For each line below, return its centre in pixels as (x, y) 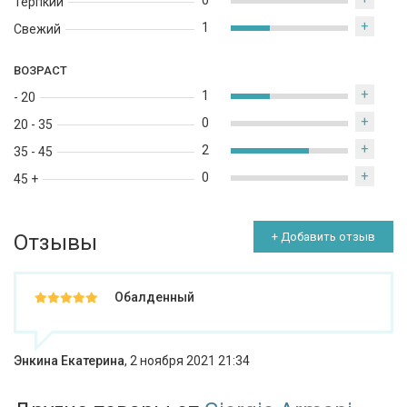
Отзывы (55, 243)
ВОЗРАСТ (40, 71)
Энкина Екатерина (69, 361)
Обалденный (154, 298)
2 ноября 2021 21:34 (190, 361)
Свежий (37, 30)
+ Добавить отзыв (323, 237)
